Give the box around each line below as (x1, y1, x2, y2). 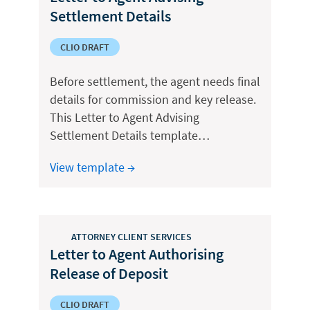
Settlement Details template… (50, 127, 210, 143)
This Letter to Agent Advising (50, 109, 199, 125)
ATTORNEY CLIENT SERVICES (71, 230, 192, 243)
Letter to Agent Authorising (50, 244, 224, 264)
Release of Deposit (50, 264, 168, 283)
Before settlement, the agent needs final (50, 73, 260, 89)
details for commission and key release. (50, 91, 256, 107)
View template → (50, 159, 135, 175)
